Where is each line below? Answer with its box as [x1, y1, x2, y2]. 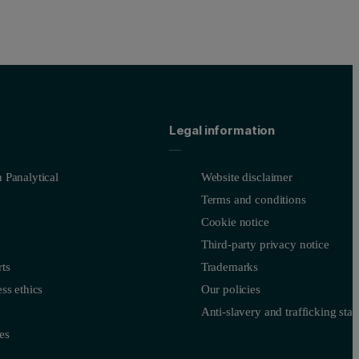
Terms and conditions [200, 192, 306, 206]
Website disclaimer [200, 170, 292, 184]
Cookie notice [200, 215, 269, 228]
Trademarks [200, 260, 259, 273]
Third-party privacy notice [200, 237, 329, 251]
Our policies [200, 282, 260, 296]
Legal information [168, 122, 276, 138]
